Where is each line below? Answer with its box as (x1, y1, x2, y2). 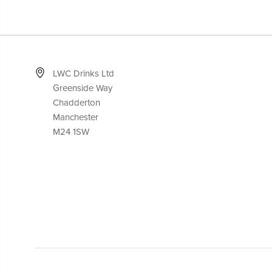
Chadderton (53, 97, 100, 108)
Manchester (53, 111, 98, 123)
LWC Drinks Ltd (53, 67, 114, 79)
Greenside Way (53, 82, 112, 93)
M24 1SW (53, 126, 89, 137)
